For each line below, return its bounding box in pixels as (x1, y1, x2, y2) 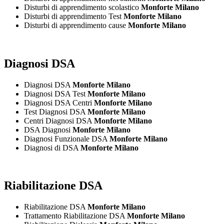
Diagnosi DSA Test (24, 89, 87, 98)
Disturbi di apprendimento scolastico (24, 2, 141, 11)
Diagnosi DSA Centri (24, 98, 94, 107)
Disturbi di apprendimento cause (24, 20, 128, 29)
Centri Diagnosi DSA (24, 116, 94, 125)
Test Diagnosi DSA (24, 107, 87, 116)
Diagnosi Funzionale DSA (24, 134, 109, 143)
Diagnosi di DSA (24, 143, 80, 152)
